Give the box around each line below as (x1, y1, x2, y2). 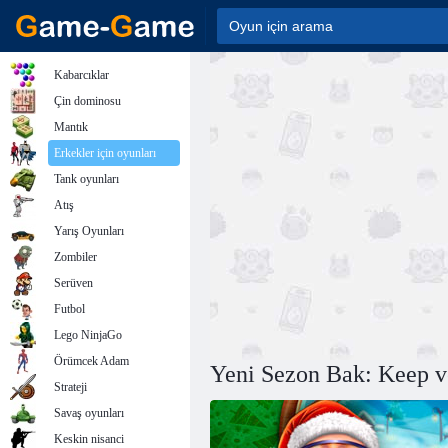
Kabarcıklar (54, 68, 109, 82)
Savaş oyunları (54, 406, 124, 420)
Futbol (54, 302, 85, 316)
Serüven (54, 276, 93, 290)
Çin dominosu (54, 94, 121, 108)
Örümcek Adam (54, 354, 129, 368)
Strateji (54, 380, 87, 394)
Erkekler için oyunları (54, 146, 156, 160)
